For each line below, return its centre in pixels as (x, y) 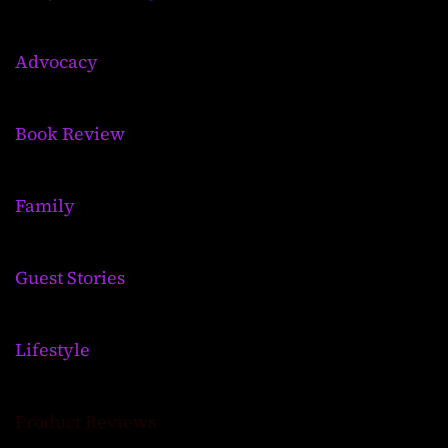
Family (45, 205)
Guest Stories (70, 277)
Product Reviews (85, 421)
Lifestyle (52, 349)
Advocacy (56, 61)
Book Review (70, 133)
